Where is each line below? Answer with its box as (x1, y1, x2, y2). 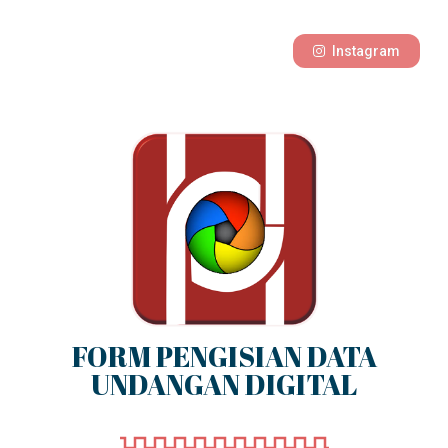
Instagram (332, 43, 401, 59)
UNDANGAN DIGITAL (91, 364, 357, 403)
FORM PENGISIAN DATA (71, 336, 377, 375)
